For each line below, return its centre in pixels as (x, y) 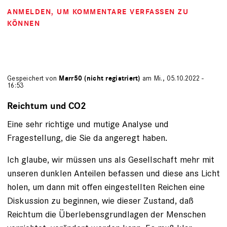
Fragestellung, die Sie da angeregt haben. (87, 138)
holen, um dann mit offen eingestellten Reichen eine (106, 187)
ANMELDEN (29, 12)
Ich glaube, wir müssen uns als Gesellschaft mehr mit (111, 159)
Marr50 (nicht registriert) (100, 78)
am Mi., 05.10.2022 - (172, 78)
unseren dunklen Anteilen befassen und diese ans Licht (113, 173)
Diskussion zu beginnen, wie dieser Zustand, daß (100, 200)
